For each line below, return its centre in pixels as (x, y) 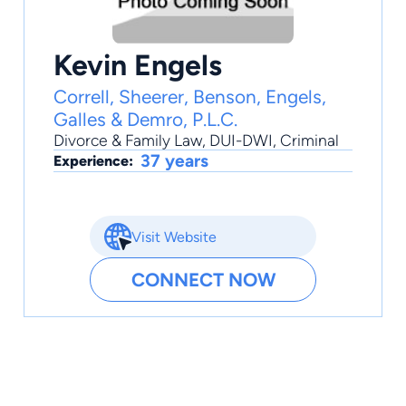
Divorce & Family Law (128, 140)
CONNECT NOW (203, 280)
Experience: (93, 161)
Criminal (309, 140)
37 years (174, 161)
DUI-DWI (241, 140)
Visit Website (174, 237)
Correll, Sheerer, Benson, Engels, (190, 97)
